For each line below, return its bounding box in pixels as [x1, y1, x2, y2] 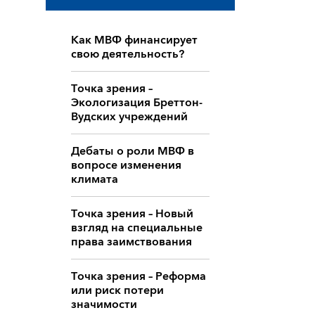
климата [70, 169, 118, 190]
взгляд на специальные [70, 218, 202, 238]
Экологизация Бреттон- [70, 93, 202, 113]
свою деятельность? [70, 44, 184, 65]
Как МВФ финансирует [70, 30, 198, 51]
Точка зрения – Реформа [70, 266, 206, 287]
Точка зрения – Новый [70, 204, 193, 224]
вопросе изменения [70, 155, 181, 176]
